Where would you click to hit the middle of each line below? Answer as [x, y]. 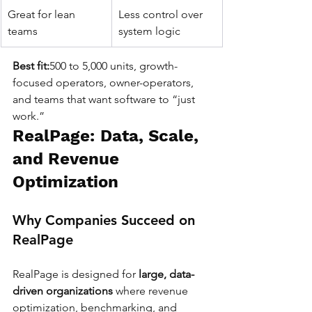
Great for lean [43, 15]
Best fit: [31, 66]
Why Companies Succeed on [106, 220]
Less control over [162, 15]
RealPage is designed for [76, 274]
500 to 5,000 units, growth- [114, 66]
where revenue [152, 291]
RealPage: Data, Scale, [108, 136]
